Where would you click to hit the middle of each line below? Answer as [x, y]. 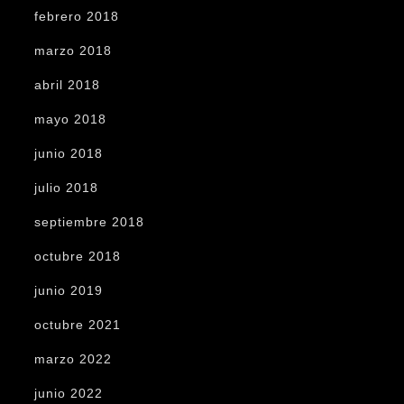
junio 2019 [69, 291]
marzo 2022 [73, 359]
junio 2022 [69, 394]
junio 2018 [69, 154]
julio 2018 [66, 188]
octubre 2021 [78, 325]
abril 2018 [67, 85]
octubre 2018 [78, 257]
